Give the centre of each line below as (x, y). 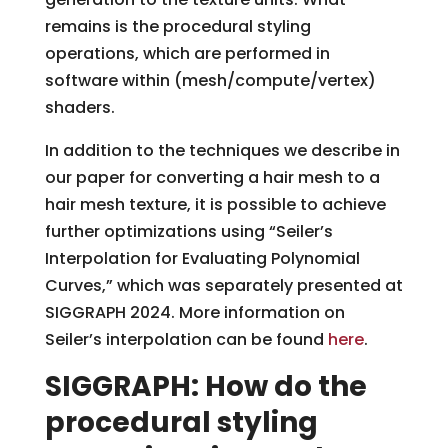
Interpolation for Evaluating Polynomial (202, 258)
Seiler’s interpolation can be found (186, 339)
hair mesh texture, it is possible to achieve (215, 204)
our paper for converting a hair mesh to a (212, 177)
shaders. (79, 107)
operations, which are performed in (187, 53)
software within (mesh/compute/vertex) (210, 80)
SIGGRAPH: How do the (205, 386)
